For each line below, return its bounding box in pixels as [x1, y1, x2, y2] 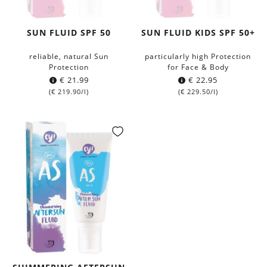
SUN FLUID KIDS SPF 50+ [141, 26, 255, 38]
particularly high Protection [145, 51, 252, 61]
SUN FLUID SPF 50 [27, 26, 111, 38]
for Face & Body [167, 61, 229, 72]
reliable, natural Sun [29, 51, 109, 61]
